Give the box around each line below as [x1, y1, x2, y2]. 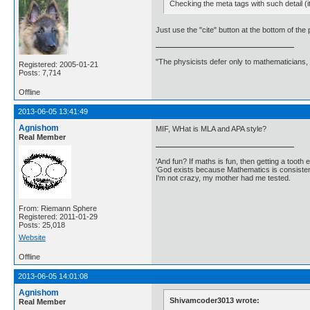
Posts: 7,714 [19, 69, 61, 77]
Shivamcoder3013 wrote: [170, 295, 260, 304]
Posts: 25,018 [19, 221, 65, 229]
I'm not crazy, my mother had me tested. [156, 173, 291, 182]
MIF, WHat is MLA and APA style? [156, 125, 266, 134]
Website [19, 233, 46, 241]
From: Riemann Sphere [19, 204, 97, 212]
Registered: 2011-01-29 [19, 212, 98, 221]
